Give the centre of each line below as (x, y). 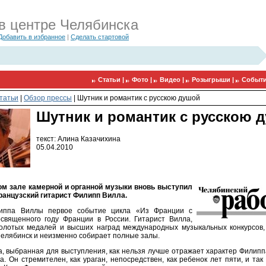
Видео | (173, 80)
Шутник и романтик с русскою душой (139, 98)
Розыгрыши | (214, 80)
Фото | (143, 80)
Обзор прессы (48, 98)
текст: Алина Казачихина (78, 139)
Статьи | (112, 80)
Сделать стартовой (100, 37)
